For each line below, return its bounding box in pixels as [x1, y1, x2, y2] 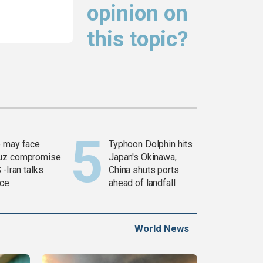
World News [134, 222, 189, 235]
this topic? [87, 26, 188, 52]
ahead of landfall [109, 177, 176, 189]
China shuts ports [109, 164, 179, 176]
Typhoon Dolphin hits [109, 139, 193, 150]
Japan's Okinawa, [109, 151, 177, 163]
